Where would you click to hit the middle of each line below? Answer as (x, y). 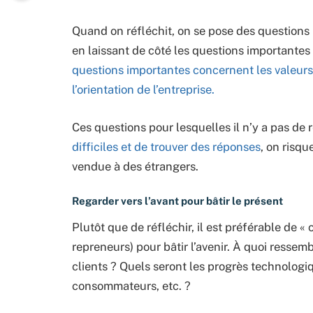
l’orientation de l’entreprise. (143, 90)
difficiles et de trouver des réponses (166, 146)
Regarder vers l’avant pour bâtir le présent (177, 201)
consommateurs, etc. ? (131, 285)
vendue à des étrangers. (135, 166)
